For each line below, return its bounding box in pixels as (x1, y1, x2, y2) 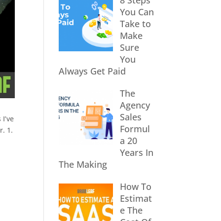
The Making (59, 158, 108, 170)
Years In (119, 147, 153, 158)
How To (119, 181, 151, 192)
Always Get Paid (59, 65, 126, 77)
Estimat (119, 192, 152, 204)
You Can (119, 6, 154, 18)
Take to (119, 18, 151, 30)
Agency (119, 99, 150, 111)
